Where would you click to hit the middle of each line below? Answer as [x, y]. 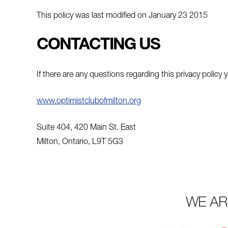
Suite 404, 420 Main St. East [86, 129]
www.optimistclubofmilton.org [89, 102]
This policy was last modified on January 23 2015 [122, 17]
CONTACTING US [98, 46]
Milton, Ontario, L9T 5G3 [80, 143]
